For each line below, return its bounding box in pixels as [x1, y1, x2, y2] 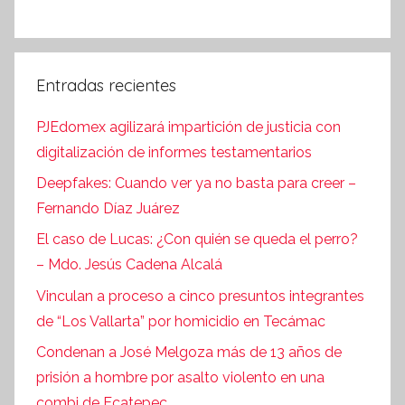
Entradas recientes [36, 75, 176, 97]
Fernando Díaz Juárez [36, 200, 180, 218]
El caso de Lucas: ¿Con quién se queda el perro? [36, 231, 358, 249]
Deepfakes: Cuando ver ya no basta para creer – [36, 174, 356, 193]
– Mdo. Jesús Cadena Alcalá [36, 256, 222, 274]
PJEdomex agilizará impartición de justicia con [36, 118, 341, 136]
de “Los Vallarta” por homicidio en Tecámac [36, 312, 325, 330]
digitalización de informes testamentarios [36, 143, 312, 161]
